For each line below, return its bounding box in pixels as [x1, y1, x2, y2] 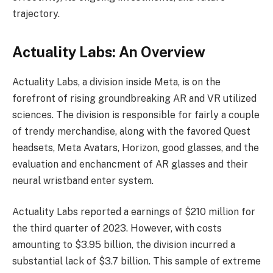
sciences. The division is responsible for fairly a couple [12, 108, 260, 121]
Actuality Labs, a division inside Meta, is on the [12, 76, 221, 88]
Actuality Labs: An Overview [12, 43, 205, 60]
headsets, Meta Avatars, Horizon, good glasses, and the [12, 141, 259, 154]
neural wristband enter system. [12, 174, 154, 186]
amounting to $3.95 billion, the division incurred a [12, 239, 235, 251]
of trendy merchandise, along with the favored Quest [12, 125, 250, 137]
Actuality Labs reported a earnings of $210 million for [12, 206, 255, 218]
